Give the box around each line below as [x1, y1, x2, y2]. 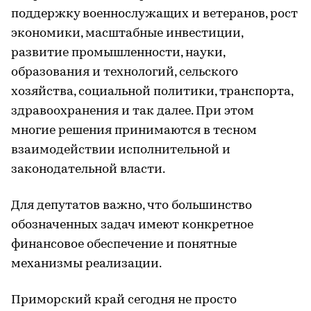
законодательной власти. [11, 163, 165, 176]
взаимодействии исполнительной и [11, 144, 230, 157]
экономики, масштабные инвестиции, [11, 27, 243, 40]
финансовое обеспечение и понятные [11, 238, 237, 251]
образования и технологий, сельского [11, 66, 238, 79]
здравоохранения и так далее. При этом [11, 105, 254, 118]
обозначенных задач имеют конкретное [11, 219, 253, 232]
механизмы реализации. [11, 258, 162, 271]
